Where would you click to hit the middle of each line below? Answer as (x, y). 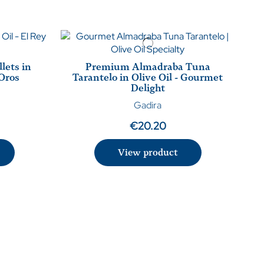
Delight (148, 88)
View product (148, 153)
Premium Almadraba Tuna (148, 67)
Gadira (148, 105)
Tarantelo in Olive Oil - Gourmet (148, 78)
